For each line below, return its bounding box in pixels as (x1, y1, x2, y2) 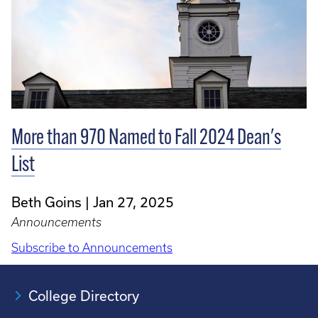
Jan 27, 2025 (93, 194, 174, 211)
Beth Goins (11, 194, 82, 211)
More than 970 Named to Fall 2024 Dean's (11, 128, 281, 150)
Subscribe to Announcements (11, 241, 172, 255)
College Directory (28, 287, 139, 305)
